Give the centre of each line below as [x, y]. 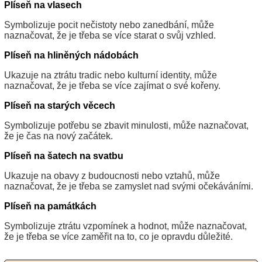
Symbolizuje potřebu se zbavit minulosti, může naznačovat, [126, 126]
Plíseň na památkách [50, 206]
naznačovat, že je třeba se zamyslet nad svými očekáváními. [129, 187]
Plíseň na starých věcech [60, 106]
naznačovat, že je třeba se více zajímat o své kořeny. [112, 86]
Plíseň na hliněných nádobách [71, 56]
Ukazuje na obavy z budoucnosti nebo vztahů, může [112, 176]
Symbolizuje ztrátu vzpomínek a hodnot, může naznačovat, [125, 226]
